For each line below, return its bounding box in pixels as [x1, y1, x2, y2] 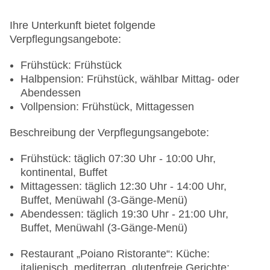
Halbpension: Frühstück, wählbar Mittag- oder [20, 73, 239, 86]
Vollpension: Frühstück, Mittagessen [20, 101, 194, 113]
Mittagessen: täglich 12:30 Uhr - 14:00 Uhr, [20, 180, 227, 193]
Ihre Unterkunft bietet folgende [10, 19, 155, 32]
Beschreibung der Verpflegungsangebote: [10, 127, 209, 139]
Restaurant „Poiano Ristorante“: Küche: [20, 248, 210, 260]
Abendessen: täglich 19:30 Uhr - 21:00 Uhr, [20, 208, 228, 221]
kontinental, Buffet [20, 166, 107, 179]
